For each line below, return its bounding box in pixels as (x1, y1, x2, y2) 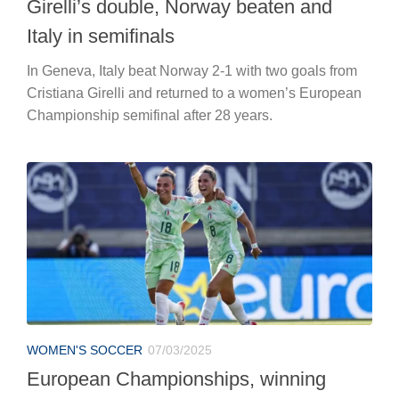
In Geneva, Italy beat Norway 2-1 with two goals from (27, 62, 357, 78)
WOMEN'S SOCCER (27, 342, 142, 357)
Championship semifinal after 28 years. (27, 107, 273, 123)
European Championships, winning (27, 367, 326, 390)
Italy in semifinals (27, 24, 175, 47)
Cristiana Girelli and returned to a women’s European (27, 85, 362, 101)
